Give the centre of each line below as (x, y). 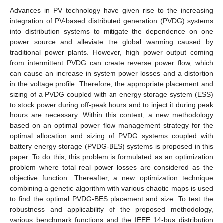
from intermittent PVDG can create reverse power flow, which (111, 62)
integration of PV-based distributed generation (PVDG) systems (111, 21)
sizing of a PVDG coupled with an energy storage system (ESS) (111, 94)
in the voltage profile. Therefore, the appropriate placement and (111, 83)
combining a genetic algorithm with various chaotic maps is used (111, 188)
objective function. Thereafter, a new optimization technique (111, 177)
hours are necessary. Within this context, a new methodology (111, 115)
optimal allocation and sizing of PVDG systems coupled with (111, 136)
